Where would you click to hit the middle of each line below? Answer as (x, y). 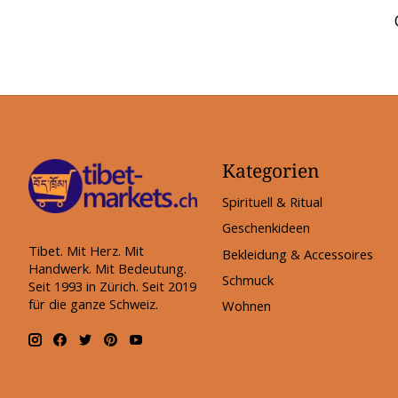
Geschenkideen (266, 228)
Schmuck (247, 279)
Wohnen (246, 305)
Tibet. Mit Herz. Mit (86, 251)
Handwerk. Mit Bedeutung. (107, 269)
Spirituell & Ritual (272, 202)
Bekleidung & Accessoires (297, 254)
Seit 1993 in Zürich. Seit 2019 (112, 287)
